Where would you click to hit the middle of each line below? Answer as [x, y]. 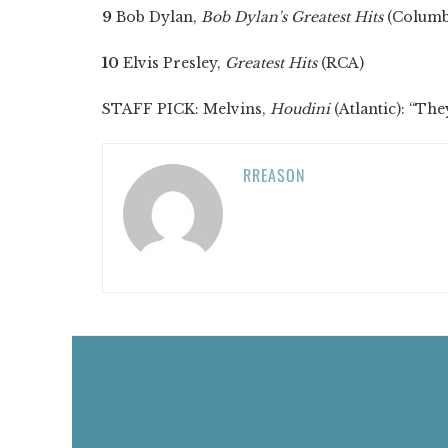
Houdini [300, 108]
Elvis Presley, [172, 62]
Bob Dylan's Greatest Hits [292, 16]
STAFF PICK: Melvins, [186, 108]
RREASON [274, 174]
